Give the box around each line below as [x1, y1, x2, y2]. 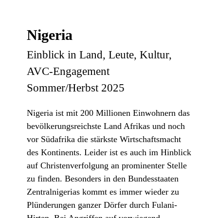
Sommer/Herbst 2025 [27, 82, 125, 94]
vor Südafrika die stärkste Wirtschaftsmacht [27, 134, 181, 145]
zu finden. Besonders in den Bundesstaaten [27, 174, 179, 184]
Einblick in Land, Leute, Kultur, [27, 49, 172, 61]
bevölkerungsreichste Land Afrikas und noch [27, 121, 185, 131]
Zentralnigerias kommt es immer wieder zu [27, 187, 179, 197]
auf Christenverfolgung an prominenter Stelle [27, 161, 187, 171]
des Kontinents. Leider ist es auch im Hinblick [27, 147, 191, 158]
